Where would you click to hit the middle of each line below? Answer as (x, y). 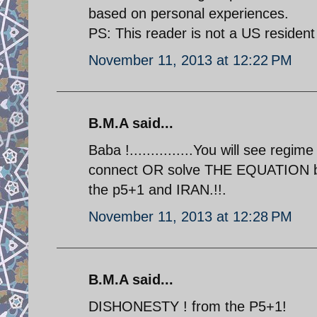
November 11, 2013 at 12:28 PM (190, 216)
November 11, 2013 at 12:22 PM (190, 60)
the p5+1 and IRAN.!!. (157, 189)
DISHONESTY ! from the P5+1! (188, 306)
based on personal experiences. (189, 13)
